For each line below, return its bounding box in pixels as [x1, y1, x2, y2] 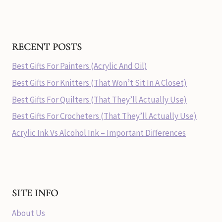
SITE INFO [12, 187, 58, 199]
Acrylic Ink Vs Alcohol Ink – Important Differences [12, 127, 186, 139]
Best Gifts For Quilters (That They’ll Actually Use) [12, 94, 187, 105]
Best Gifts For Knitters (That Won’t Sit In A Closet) [12, 77, 187, 88]
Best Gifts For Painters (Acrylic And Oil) [12, 60, 147, 71]
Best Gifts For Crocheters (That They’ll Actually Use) [12, 111, 197, 122]
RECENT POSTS [12, 41, 82, 53]
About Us [12, 207, 45, 219]
